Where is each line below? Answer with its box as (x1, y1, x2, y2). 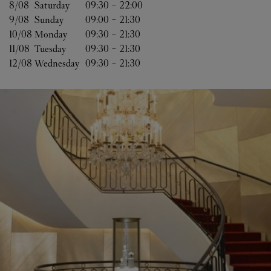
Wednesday (34, 57, 79, 69)
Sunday (34, 14, 64, 25)
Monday (34, 28, 67, 40)
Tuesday (34, 43, 66, 54)
